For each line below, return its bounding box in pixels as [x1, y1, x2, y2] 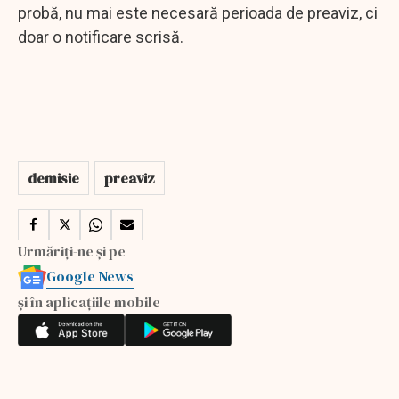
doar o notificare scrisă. [18, 27, 183, 46]
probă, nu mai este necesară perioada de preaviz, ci [18, 3, 378, 22]
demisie [28, 167, 79, 188]
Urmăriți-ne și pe [18, 240, 126, 261]
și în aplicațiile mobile [18, 291, 160, 312]
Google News [46, 265, 134, 286]
